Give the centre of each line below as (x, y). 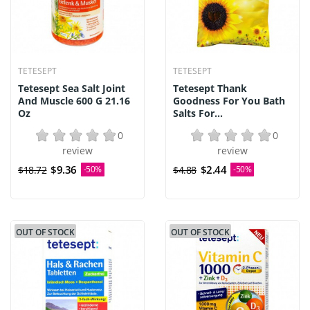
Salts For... (198, 113)
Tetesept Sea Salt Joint (72, 88)
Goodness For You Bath (229, 101)
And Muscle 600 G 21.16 (74, 101)
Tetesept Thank (210, 88)
